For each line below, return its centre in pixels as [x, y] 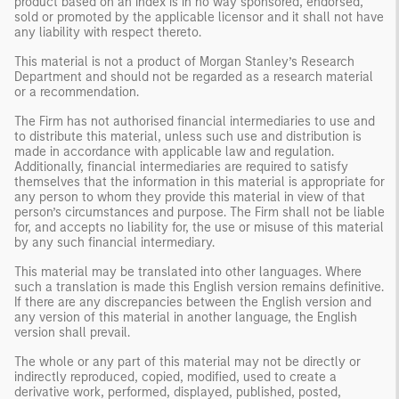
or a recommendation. [77, 92]
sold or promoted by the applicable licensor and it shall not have [199, 17]
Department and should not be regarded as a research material [194, 77]
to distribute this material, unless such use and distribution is [188, 136]
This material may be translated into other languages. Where [188, 272]
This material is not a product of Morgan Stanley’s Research [184, 61]
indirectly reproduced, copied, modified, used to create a [175, 377]
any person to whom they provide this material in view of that [190, 197]
